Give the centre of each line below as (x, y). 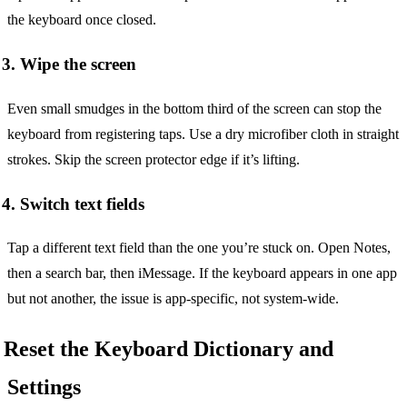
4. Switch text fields (73, 203)
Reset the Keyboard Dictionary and (169, 349)
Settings (44, 387)
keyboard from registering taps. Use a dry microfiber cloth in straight (203, 134)
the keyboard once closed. (82, 20)
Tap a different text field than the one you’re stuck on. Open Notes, (199, 248)
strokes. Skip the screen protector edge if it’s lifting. (154, 159)
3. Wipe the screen (69, 65)
